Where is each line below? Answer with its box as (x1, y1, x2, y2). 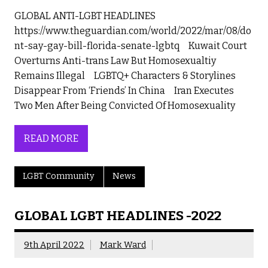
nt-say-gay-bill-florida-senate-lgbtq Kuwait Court (14, 40, 247, 52)
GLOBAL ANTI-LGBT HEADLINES (14, 10, 156, 22)
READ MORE (24, 132, 78, 144)
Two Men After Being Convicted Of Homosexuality (14, 100, 242, 112)
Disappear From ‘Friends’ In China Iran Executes (14, 85, 234, 97)
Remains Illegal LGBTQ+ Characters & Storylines (14, 70, 236, 82)
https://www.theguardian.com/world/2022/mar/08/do (14, 25, 251, 37)
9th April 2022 (24, 239, 84, 250)
